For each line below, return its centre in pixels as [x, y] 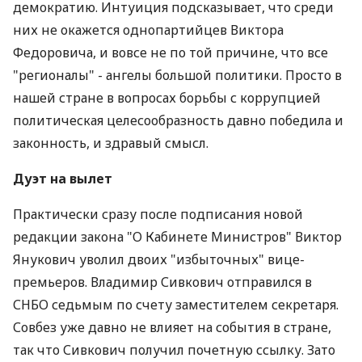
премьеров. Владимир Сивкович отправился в [162, 282]
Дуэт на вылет [63, 179]
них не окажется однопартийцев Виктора [148, 30]
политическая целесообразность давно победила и [178, 120]
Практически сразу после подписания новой [158, 214]
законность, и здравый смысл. [111, 143]
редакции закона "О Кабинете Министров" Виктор [177, 237]
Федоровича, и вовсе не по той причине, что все [170, 53]
